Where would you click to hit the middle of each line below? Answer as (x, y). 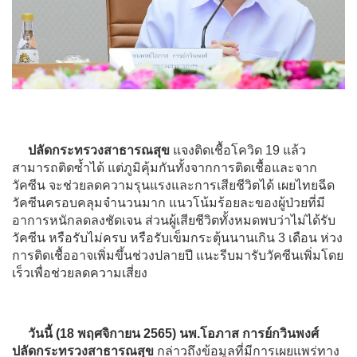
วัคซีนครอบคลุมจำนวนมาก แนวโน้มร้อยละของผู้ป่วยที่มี (169, 202)
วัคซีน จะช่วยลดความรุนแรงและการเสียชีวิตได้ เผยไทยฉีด (173, 185)
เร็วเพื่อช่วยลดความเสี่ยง (80, 273)
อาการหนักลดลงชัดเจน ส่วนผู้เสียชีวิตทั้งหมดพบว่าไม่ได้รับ (174, 220)
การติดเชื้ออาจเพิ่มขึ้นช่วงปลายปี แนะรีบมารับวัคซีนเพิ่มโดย (178, 255)
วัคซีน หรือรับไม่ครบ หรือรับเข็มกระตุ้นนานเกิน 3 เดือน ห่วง (177, 237)
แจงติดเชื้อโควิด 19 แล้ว (238, 150)
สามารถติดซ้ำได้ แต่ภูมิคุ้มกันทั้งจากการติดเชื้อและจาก (165, 167)
